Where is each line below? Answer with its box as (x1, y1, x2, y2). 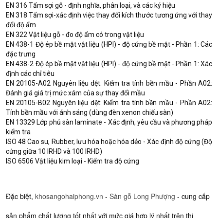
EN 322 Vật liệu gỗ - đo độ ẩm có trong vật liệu (6, 31, 144, 39)
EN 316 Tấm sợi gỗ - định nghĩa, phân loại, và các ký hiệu (6, 1, 175, 10)
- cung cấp (175, 191, 210, 201)
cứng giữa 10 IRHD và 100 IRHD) (6, 147, 102, 156)
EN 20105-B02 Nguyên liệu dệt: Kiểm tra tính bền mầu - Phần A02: (6, 99, 212, 107)
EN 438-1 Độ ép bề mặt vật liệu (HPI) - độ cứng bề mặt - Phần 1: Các (6, 40, 212, 49)
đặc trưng (6, 50, 36, 58)
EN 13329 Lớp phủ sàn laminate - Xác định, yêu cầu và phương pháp (6, 118, 212, 127)
